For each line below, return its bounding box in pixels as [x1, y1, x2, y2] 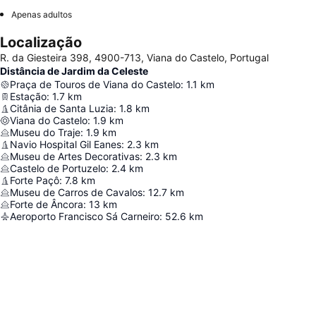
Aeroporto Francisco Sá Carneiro [10, 210, 159, 222]
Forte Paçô [10, 174, 59, 186]
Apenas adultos [11, 9, 72, 20]
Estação [10, 90, 47, 102]
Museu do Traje [10, 126, 80, 138]
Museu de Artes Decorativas [10, 150, 140, 162]
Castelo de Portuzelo [10, 162, 106, 174]
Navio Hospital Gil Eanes [10, 138, 121, 150]
